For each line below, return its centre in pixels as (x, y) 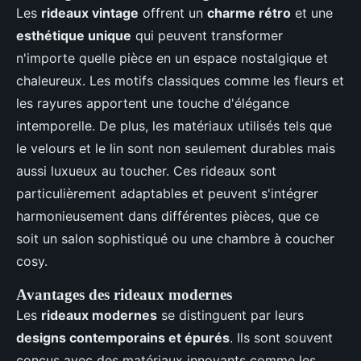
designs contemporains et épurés (123, 338)
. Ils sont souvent (281, 338)
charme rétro (249, 13)
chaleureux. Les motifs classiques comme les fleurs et (180, 81)
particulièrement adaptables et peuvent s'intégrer (167, 194)
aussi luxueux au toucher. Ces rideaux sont (146, 171)
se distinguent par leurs (230, 315)
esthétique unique (74, 36)
